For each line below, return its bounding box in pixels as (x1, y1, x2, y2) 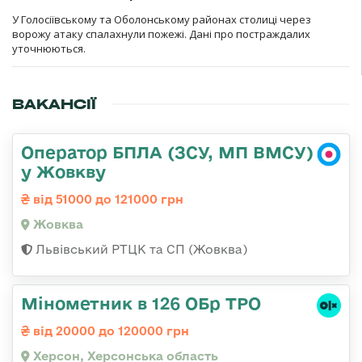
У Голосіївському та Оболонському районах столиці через (12, 12, 311, 27)
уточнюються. (12, 41, 86, 57)
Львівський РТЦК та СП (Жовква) (32, 242, 247, 257)
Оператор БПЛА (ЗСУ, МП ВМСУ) (21, 142, 314, 162)
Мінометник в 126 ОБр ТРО (21, 293, 261, 314)
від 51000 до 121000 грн (30, 192, 183, 207)
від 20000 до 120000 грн (30, 324, 189, 339)
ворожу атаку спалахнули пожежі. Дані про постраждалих (12, 27, 310, 42)
